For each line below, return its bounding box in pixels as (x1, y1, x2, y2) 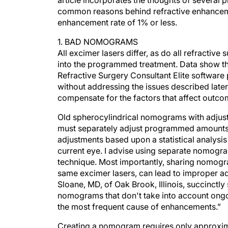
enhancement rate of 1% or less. (58, 17, 177, 27)
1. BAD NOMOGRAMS (58, 37, 138, 47)
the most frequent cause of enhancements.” (58, 202, 221, 212)
